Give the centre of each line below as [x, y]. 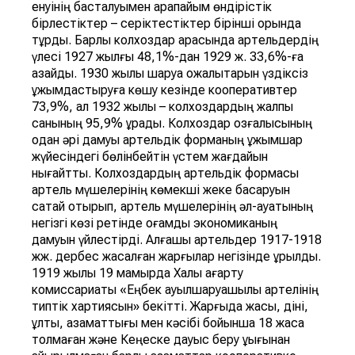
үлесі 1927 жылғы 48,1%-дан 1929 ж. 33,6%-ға [168, 57]
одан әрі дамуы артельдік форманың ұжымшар [167, 140]
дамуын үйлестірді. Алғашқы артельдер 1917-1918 [177, 240]
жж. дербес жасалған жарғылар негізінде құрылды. [176, 257]
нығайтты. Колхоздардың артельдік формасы [165, 174]
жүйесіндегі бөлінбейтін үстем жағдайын [150, 157]
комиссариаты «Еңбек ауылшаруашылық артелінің [175, 290]
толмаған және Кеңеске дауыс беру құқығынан [161, 340]
